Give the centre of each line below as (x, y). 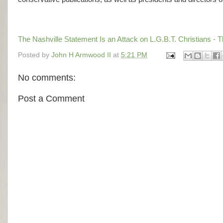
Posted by (35, 55)
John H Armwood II (81, 55)
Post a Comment (51, 98)
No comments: (47, 78)
